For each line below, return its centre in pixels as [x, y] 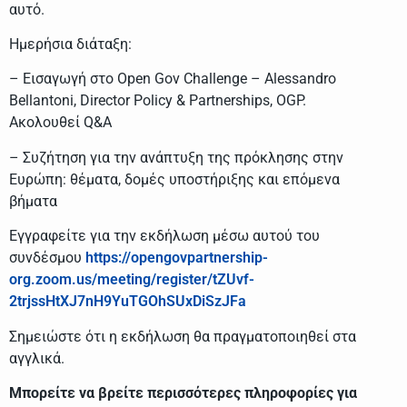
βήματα [35, 201]
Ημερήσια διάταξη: [70, 44]
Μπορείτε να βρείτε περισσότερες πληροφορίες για [183, 392]
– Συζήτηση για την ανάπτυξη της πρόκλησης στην [176, 157]
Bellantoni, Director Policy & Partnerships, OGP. [158, 101]
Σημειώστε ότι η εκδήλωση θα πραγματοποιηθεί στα [183, 336]
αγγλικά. [37, 358]
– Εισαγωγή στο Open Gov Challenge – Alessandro [173, 79]
